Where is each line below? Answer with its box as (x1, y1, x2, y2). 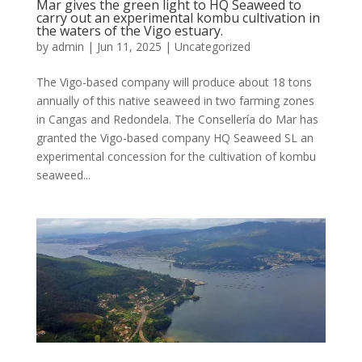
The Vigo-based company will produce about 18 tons (36, 74, 312, 90)
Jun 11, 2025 (96, 39, 162, 55)
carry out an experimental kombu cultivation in (36, 9, 320, 27)
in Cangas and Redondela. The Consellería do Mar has (36, 112, 318, 128)
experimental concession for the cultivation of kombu (36, 149, 316, 165)
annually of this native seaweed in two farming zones (36, 93, 314, 109)
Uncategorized (174, 39, 250, 55)
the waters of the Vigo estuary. (36, 22, 223, 40)
